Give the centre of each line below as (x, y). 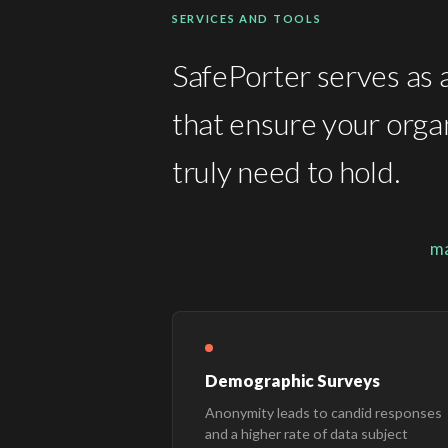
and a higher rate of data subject (306, 433)
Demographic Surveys (292, 380)
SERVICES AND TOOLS (247, 18)
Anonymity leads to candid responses (323, 412)
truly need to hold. (286, 170)
